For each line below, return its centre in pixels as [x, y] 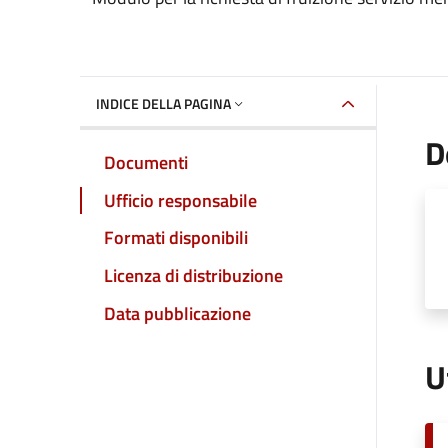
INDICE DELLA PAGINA [163, 103]
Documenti [146, 162]
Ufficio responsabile [180, 200]
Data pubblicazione [177, 313]
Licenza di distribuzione [193, 275]
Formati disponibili [176, 238]
